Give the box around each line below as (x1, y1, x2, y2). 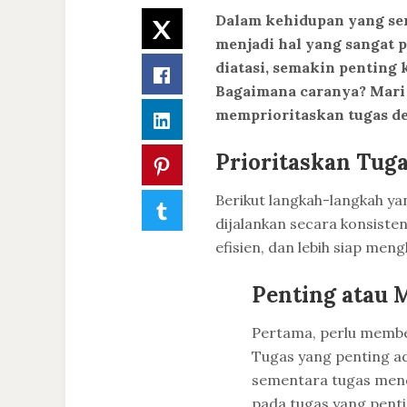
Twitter (172, 17, 226, 36)
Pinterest (172, 154, 238, 173)
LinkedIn (172, 108, 233, 127)
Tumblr (172, 199, 223, 218)
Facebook (172, 63, 239, 82)
